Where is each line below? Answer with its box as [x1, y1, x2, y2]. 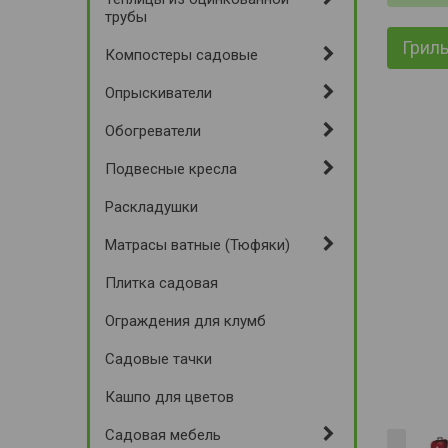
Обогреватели [105, 122, 201, 140]
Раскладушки [105, 198, 198, 216]
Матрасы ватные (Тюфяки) [105, 236, 290, 254]
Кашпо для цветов [105, 388, 234, 406]
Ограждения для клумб [105, 312, 266, 330]
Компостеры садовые [105, 46, 258, 64]
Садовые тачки [105, 350, 212, 368]
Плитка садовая [105, 274, 218, 292]
